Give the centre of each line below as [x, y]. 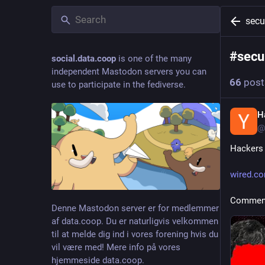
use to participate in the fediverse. [119, 85]
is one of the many [154, 59]
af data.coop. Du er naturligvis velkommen [135, 222]
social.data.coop [84, 59]
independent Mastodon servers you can [129, 72]
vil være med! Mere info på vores [116, 248]
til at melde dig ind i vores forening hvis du [135, 235]
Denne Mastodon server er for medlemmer [135, 209]
